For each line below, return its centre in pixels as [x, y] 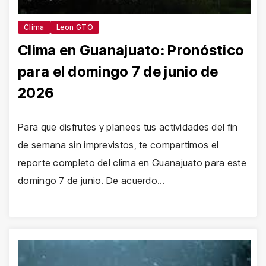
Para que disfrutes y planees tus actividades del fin [128, 127]
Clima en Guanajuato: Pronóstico [131, 50]
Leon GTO [75, 27]
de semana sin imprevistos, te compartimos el [118, 145]
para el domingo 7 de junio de [118, 72]
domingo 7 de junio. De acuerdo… [91, 181]
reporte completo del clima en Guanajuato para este [132, 163]
